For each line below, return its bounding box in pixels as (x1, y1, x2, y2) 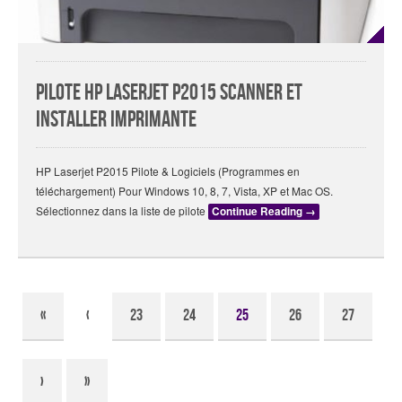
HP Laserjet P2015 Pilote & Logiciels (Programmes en (36, 163, 300, 179)
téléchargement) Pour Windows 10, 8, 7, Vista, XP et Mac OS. (36, 183, 333, 199)
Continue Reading (212, 204, 305, 220)
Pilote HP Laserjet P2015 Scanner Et (36, 80, 302, 107)
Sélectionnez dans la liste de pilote (36, 203, 208, 219)
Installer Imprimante (36, 107, 197, 134)
